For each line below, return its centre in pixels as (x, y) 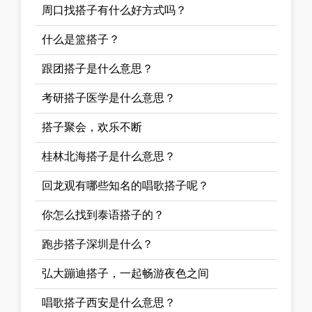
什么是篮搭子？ (81, 39)
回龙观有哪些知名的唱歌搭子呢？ (125, 185)
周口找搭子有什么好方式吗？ (114, 10)
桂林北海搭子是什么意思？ (109, 156)
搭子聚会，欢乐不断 (92, 127)
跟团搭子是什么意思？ (97, 68)
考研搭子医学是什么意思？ (109, 97)
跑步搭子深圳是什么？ (97, 244)
